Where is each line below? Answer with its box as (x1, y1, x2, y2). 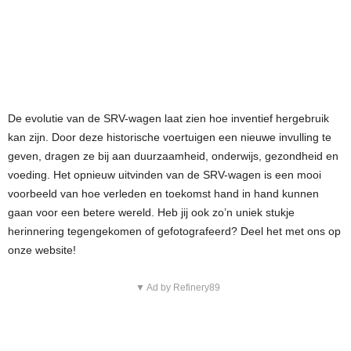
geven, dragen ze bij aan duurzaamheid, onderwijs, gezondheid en (8, 150, 338, 162)
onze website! (8, 244, 76, 256)
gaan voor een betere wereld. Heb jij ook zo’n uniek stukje (8, 206, 295, 219)
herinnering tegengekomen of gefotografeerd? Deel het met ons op (8, 225, 341, 237)
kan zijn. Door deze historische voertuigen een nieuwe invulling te (8, 131, 331, 143)
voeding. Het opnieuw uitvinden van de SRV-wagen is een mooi (8, 168, 321, 181)
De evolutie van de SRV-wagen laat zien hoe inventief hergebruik (8, 112, 329, 125)
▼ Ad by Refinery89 (135, 282, 220, 293)
